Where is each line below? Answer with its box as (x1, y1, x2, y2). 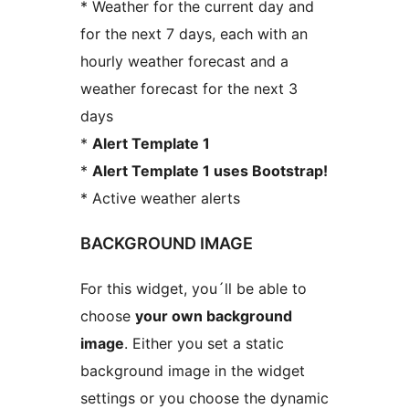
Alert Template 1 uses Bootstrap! (92, 161, 328, 180)
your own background (135, 306, 292, 325)
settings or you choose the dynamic (80, 388, 329, 407)
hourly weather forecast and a (80, 51, 288, 70)
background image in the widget (80, 361, 305, 380)
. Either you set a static (124, 333, 284, 352)
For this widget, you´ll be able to (80, 278, 307, 298)
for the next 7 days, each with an (80, 24, 308, 43)
